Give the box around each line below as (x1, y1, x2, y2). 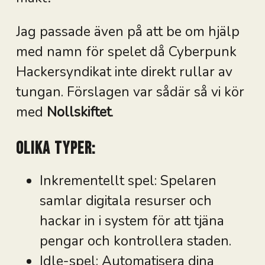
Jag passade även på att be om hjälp (15, 22, 240, 41)
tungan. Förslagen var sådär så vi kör (15, 83, 244, 102)
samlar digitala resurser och (39, 191, 212, 210)
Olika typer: (15, 138, 96, 159)
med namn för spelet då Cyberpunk (15, 43, 237, 62)
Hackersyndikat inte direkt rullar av (15, 63, 232, 82)
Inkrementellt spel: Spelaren (39, 171, 216, 190)
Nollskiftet (46, 103, 111, 122)
